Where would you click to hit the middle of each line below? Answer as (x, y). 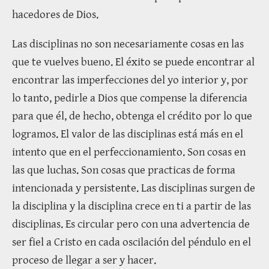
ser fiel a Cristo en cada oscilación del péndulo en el (131, 242)
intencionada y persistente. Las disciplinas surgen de (134, 188)
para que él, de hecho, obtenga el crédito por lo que (132, 116)
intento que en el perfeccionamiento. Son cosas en (129, 152)
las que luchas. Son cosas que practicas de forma (124, 170)
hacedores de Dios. (55, 14)
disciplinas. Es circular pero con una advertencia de (131, 224)
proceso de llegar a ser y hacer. (84, 260)
